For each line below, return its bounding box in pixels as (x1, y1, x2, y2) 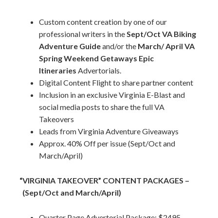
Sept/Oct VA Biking (127, 29, 196, 39)
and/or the (102, 41, 138, 51)
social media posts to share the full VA (39, 102, 164, 112)
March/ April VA (138, 41, 195, 51)
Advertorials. (76, 66, 121, 75)
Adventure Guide (39, 41, 102, 51)
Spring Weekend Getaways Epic (39, 54, 154, 63)
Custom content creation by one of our (39, 17, 167, 27)
